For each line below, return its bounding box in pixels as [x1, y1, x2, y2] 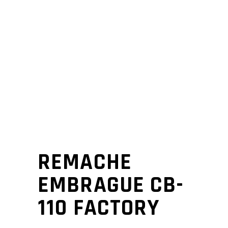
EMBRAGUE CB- [38, 170, 184, 201]
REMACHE [38, 148, 132, 178]
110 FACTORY [38, 193, 160, 223]
